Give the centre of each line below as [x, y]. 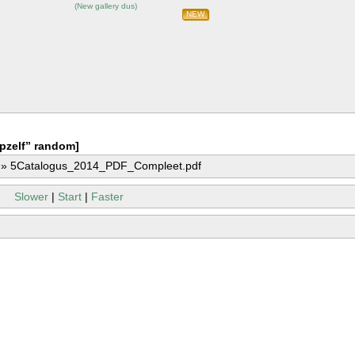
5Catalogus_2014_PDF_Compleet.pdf [106, 165]
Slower [32, 196]
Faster [107, 196]
